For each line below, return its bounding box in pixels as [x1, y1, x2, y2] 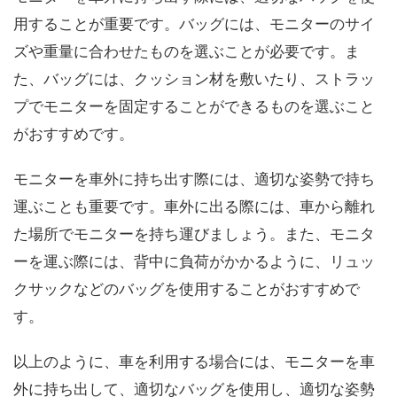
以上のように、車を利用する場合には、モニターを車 [13, 353, 375, 371]
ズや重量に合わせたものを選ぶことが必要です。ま [13, 43, 360, 61]
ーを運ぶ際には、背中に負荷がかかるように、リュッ [13, 253, 375, 271]
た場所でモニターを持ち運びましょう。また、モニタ [13, 225, 375, 244]
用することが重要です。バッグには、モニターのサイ [13, 15, 375, 34]
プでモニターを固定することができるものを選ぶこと [13, 97, 375, 116]
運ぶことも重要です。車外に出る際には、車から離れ [13, 198, 375, 216]
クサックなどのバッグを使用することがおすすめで [13, 280, 360, 299]
